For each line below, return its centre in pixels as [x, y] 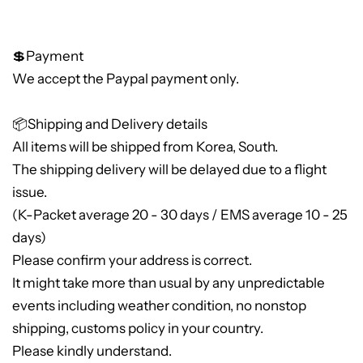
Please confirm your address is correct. [132, 261]
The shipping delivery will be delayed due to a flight [169, 170]
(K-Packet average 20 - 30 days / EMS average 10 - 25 [180, 215]
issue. [30, 192]
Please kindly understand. [92, 351]
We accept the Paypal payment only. [126, 79]
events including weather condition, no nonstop [159, 306]
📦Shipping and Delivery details [110, 124]
